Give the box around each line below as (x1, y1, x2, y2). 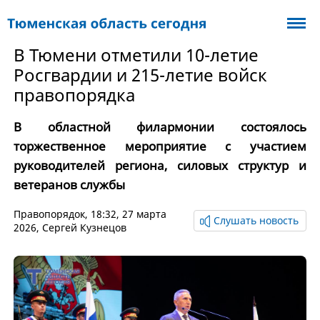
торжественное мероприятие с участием (13, 138, 307, 154)
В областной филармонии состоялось (13, 119, 307, 135)
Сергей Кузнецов (41, 221, 126, 234)
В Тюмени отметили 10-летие (13, 43, 259, 66)
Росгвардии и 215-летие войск (13, 63, 267, 86)
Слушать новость (214, 214, 299, 227)
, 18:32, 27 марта (84, 207, 166, 221)
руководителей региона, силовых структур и (13, 157, 307, 174)
